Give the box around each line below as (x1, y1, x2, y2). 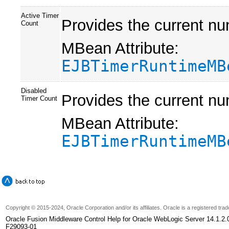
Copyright (6, 204, 30, 211)
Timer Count (21, 94, 57, 102)
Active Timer (21, 11, 59, 19)
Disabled (21, 86, 47, 95)
